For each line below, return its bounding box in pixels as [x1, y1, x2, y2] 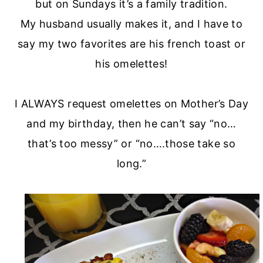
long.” [116, 157, 147, 170]
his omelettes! [95, 58, 168, 70]
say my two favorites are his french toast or [18, 38, 245, 50]
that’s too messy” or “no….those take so [27, 137, 236, 150]
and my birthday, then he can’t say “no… [26, 117, 237, 130]
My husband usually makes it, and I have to [20, 18, 243, 31]
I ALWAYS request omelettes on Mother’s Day [14, 97, 249, 110]
